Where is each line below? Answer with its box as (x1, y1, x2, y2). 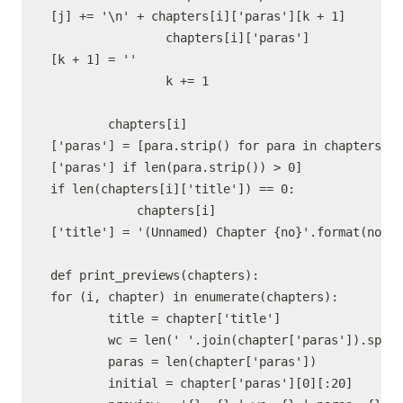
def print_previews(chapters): (50, 268, 259, 282)
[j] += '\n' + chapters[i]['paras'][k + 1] (50, 9, 345, 23)
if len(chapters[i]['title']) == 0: (50, 182, 295, 196)
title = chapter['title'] (50, 311, 281, 326)
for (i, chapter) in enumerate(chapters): (50, 290, 338, 304)
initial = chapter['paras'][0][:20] (50, 376, 353, 390)
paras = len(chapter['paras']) (50, 354, 317, 369)
